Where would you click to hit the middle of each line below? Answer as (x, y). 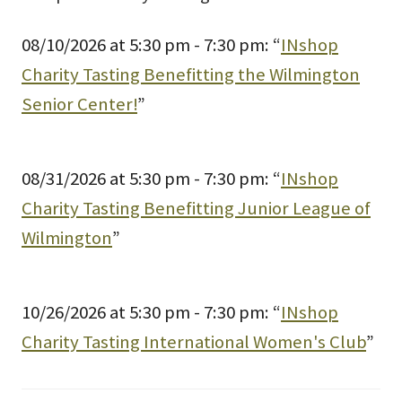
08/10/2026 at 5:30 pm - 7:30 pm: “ (151, 44)
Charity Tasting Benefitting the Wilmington (191, 74)
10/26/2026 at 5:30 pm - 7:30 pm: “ (151, 312)
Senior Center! (79, 104)
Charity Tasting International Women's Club (194, 341)
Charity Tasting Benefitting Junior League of (196, 208)
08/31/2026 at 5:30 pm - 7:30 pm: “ (151, 178)
